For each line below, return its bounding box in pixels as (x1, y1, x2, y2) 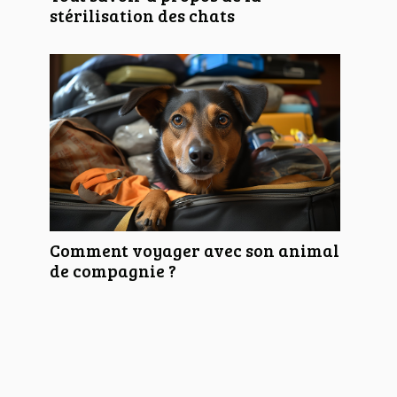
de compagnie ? (50, 259, 176, 283)
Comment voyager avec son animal (50, 238, 339, 262)
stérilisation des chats (50, 4, 235, 27)
